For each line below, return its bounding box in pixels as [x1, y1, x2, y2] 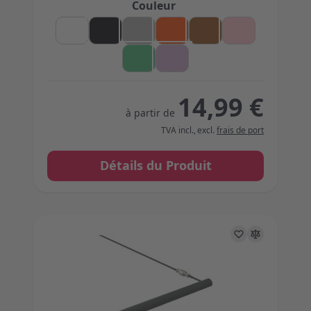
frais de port [217, 124, 264, 136]
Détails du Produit [99, 157, 212, 174]
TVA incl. [161, 124, 194, 136]
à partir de [126, 106, 175, 119]
